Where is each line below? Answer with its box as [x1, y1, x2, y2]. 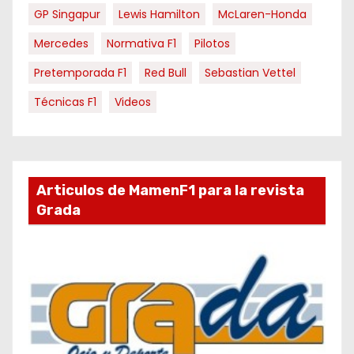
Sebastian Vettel [205, 65, 296, 81]
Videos [115, 94, 151, 110]
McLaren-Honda [218, 6, 307, 22]
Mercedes [34, 36, 88, 51]
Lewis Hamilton [119, 6, 200, 22]
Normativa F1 [107, 36, 176, 51]
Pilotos [194, 36, 230, 51]
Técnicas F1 [34, 94, 96, 110]
